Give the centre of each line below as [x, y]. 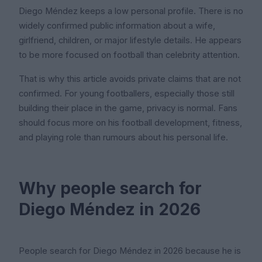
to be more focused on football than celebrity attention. [129, 55]
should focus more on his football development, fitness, [130, 123]
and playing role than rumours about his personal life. [123, 137]
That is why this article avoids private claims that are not [130, 79]
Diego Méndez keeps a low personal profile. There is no [131, 11]
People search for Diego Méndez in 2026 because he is [130, 251]
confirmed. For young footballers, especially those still [127, 93]
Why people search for [110, 188]
